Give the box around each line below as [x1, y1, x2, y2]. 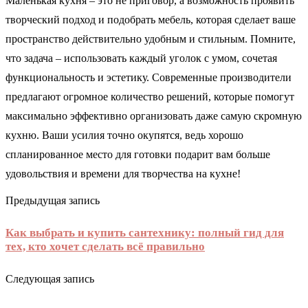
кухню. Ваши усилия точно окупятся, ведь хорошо [5, 129, 243, 141]
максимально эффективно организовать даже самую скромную [5, 109, 302, 122]
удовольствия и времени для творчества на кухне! [5, 167, 241, 179]
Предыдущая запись [5, 194, 100, 206]
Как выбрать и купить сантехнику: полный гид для [5, 225, 284, 239]
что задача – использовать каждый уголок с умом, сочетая [5, 52, 277, 64]
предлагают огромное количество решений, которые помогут [5, 90, 294, 102]
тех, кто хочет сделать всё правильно [5, 239, 205, 253]
